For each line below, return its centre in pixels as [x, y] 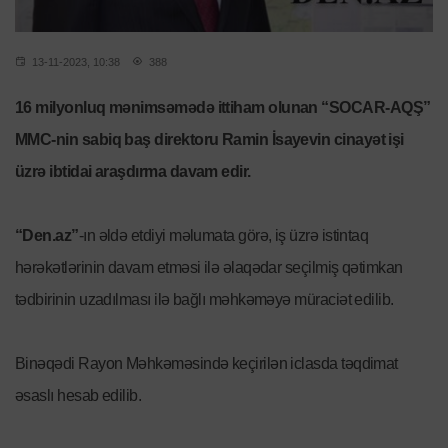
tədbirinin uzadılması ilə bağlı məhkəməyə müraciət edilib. [204, 299]
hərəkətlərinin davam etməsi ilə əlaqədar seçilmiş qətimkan [209, 267]
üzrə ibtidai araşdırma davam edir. [133, 171]
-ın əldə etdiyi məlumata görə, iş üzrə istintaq [223, 235]
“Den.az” [47, 235]
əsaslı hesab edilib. [78, 395]
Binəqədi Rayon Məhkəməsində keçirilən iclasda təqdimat [206, 363]
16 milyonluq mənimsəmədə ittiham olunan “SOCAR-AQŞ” [223, 107]
